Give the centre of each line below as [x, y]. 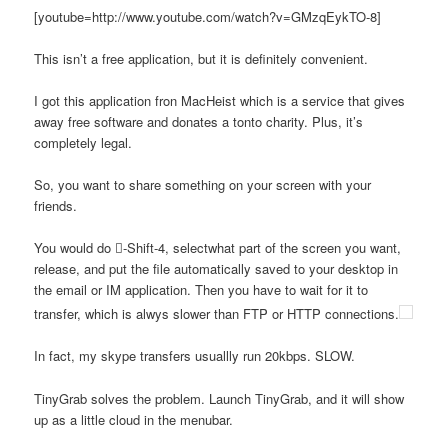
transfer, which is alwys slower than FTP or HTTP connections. [217, 314]
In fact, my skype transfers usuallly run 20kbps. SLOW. [195, 356]
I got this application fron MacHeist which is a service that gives [220, 100]
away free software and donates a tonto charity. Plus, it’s [199, 121]
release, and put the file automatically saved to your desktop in [216, 269]
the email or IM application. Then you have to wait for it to [201, 290]
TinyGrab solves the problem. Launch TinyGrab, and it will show [219, 398]
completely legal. [83, 142]
